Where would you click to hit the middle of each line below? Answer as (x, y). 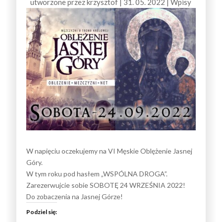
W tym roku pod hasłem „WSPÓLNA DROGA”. (97, 173)
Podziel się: (42, 212)
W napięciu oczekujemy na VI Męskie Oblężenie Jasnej (110, 151)
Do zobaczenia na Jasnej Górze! (75, 196)
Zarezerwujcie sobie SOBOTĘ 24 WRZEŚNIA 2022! (106, 185)
